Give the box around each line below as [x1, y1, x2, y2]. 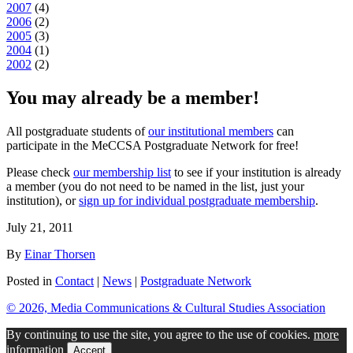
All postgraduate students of [6, 124, 148, 138]
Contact [55, 273, 94, 288]
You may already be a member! [6, 87, 259, 108]
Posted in [6, 273, 55, 288]
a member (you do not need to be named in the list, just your [6, 179, 304, 193]
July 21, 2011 [6, 220, 73, 234]
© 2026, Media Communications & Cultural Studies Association [6, 300, 325, 314]
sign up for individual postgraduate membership [79, 193, 315, 207]
